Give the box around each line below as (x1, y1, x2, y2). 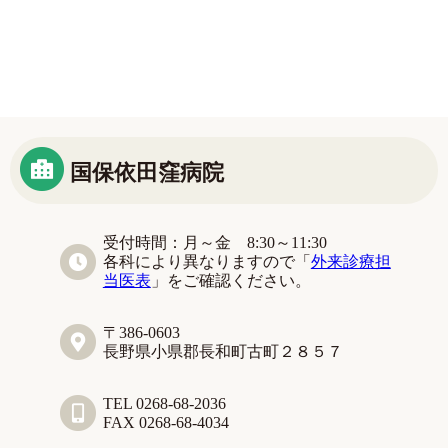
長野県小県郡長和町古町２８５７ (102, 342, 343, 360)
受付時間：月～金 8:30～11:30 (102, 233, 327, 251)
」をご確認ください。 (150, 271, 311, 289)
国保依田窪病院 (70, 159, 224, 185)
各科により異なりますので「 (102, 252, 311, 270)
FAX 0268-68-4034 (102, 413, 229, 431)
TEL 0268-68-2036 (102, 394, 226, 412)
